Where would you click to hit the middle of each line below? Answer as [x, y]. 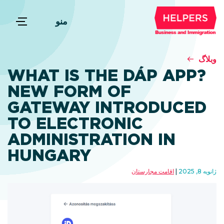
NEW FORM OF [69, 91]
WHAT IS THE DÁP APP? [107, 75]
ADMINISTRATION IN [91, 139]
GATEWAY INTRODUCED [107, 107]
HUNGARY [49, 155]
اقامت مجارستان [153, 171]
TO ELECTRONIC [75, 123]
